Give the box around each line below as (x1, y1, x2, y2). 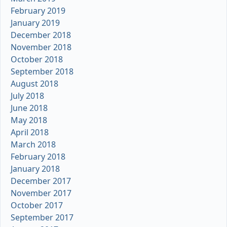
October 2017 (11, 200, 63, 211)
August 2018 (11, 78, 58, 90)
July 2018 (11, 90, 44, 102)
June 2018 (11, 102, 48, 114)
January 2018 (11, 163, 60, 175)
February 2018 (11, 151, 65, 163)
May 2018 (11, 115, 47, 126)
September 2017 (11, 212, 73, 223)
